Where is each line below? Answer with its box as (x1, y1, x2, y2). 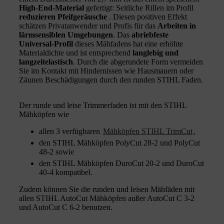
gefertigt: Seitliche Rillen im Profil (84, 3, 193, 12)
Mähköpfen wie (19, 109, 69, 118)
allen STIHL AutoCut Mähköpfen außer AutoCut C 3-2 (19, 193, 194, 202)
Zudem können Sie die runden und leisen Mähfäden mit (19, 184, 194, 193)
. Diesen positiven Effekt (109, 12, 187, 21)
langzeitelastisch (19, 57, 73, 66)
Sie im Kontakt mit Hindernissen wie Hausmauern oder (19, 66, 193, 75)
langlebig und (132, 48, 178, 57)
